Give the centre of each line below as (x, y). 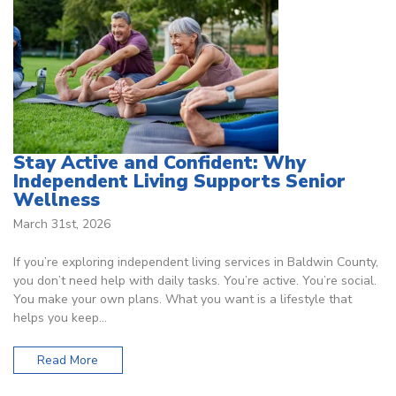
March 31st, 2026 (62, 224)
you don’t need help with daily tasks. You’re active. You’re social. (195, 280)
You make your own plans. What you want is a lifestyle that (183, 299)
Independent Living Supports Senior (179, 182)
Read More (68, 361)
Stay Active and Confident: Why (160, 163)
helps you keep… (60, 317)
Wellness (57, 200)
